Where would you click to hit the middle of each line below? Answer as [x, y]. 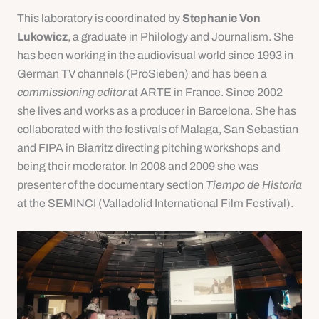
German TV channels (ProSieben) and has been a [142, 74]
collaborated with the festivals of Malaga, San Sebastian [158, 130]
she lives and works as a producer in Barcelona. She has [157, 111]
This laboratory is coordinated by [100, 19]
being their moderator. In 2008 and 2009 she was [138, 167]
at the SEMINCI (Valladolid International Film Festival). [155, 204]
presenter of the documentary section [111, 185]
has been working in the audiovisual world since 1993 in [155, 56]
